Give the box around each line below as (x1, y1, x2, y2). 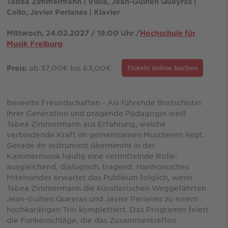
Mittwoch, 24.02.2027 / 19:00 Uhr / (6, 28, 140, 37)
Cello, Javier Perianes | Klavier (6, 7, 120, 16)
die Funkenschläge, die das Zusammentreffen (6, 215, 176, 224)
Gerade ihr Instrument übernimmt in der (6, 140, 155, 150)
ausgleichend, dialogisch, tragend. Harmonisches (6, 161, 189, 171)
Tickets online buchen (126, 63, 198, 72)
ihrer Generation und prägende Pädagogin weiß (6, 108, 186, 118)
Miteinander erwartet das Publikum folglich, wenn (6, 172, 192, 182)
